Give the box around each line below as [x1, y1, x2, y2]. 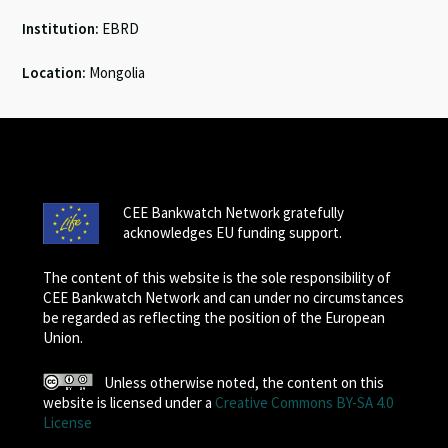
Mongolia [86, 63, 146, 82]
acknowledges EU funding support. [122, 223, 342, 242]
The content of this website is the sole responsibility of [42, 268, 391, 287]
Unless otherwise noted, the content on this [104, 373, 385, 392]
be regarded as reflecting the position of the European [42, 308, 385, 327]
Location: [22, 63, 87, 82]
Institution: [22, 19, 100, 38]
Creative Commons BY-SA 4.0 [214, 393, 393, 412]
